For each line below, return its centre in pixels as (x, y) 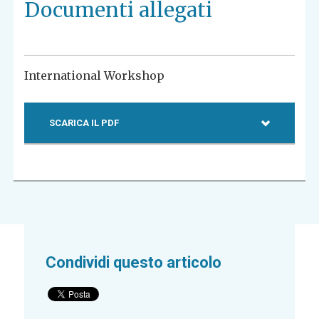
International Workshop (95, 76)
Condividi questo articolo (134, 263)
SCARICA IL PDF (84, 123)
